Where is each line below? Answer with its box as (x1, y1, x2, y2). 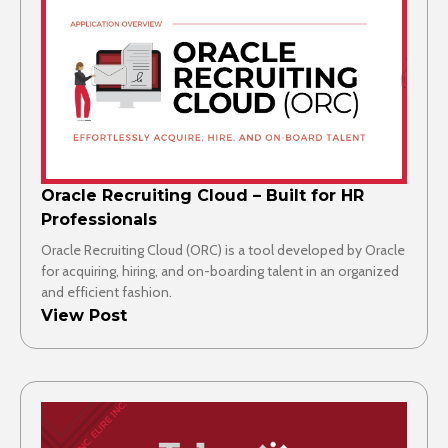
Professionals (41, 210, 157, 230)
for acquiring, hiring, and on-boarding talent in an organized (41, 262, 399, 281)
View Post (41, 306, 127, 326)
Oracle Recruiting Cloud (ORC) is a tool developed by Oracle (41, 241, 405, 260)
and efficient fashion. (41, 283, 172, 302)
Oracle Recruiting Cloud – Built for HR (41, 186, 364, 206)
